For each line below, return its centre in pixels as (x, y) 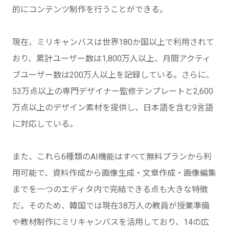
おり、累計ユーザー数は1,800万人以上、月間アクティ (111, 58)
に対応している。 (45, 124)
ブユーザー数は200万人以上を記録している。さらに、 (113, 75)
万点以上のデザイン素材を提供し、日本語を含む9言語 (113, 107)
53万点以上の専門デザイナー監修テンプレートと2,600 (113, 91)
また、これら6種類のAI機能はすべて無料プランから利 (112, 156)
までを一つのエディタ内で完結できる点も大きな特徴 (110, 189)
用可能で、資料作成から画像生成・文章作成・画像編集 (114, 173)
